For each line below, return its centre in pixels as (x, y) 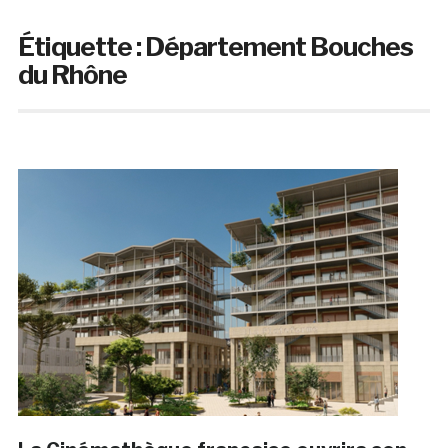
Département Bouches (278, 47)
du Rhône (72, 75)
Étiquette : (81, 47)
